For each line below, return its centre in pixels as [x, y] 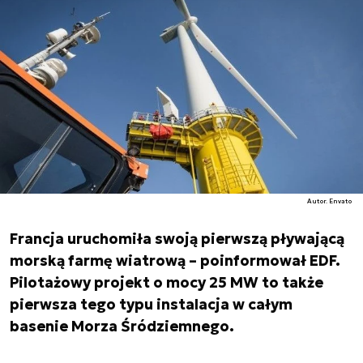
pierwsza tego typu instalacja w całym [151, 304]
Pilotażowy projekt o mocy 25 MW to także [167, 282]
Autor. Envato [330, 201]
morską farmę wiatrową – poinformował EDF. [175, 261]
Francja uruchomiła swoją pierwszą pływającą [177, 239]
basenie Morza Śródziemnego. [122, 326]
